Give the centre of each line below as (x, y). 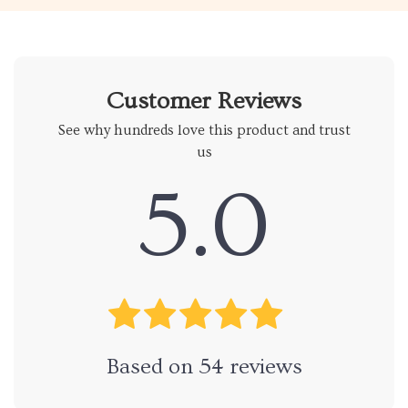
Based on (152, 367)
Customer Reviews (204, 102)
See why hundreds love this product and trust (204, 131)
